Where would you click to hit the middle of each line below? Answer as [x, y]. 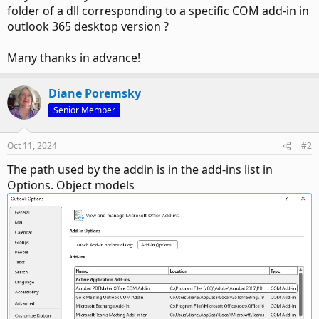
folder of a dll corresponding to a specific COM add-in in [158, 11]
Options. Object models [71, 185]
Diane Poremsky [95, 93]
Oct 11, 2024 [32, 146]
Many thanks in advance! [74, 58]
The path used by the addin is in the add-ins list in [140, 169]
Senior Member [84, 110]
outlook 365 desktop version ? [88, 26]
